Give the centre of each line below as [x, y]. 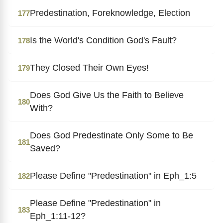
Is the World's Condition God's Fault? [103, 40]
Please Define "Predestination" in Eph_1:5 [113, 175]
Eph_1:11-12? [58, 216]
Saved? [45, 148]
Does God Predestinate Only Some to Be [111, 135]
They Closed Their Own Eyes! [89, 67]
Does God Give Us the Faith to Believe [107, 95]
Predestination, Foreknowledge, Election [110, 13]
